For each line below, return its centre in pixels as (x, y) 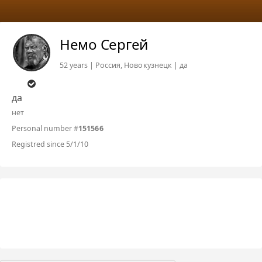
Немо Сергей (104, 44)
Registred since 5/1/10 (50, 144)
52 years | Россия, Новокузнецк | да (124, 65)
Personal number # (45, 128)
